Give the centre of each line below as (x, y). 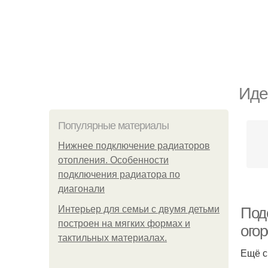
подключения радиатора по (119, 174)
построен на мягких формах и (124, 223)
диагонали (81, 189)
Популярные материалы (113, 126)
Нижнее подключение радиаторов (134, 146)
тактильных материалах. (112, 238)
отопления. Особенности (113, 160)
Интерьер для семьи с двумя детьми (139, 209)
